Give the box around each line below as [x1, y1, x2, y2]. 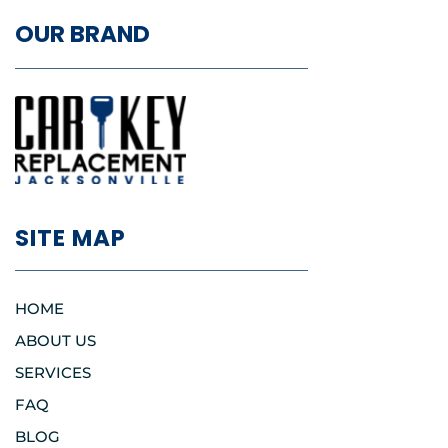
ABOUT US [15, 331, 96, 351]
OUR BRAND [15, 18, 150, 51]
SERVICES [15, 363, 91, 383]
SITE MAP [15, 222, 126, 255]
